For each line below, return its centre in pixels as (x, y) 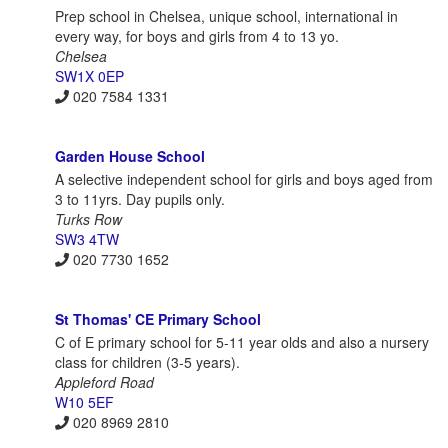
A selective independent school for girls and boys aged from (244, 179)
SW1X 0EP (89, 75)
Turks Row (88, 219)
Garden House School (130, 156)
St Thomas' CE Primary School (158, 319)
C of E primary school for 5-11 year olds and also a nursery (242, 342)
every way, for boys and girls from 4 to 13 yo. (197, 35)
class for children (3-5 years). (147, 362)
